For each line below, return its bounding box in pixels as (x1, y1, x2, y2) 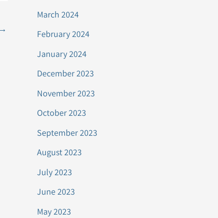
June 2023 (37, 186, 75, 197)
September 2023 (37, 127, 97, 138)
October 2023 (37, 107, 86, 118)
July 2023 (37, 166, 72, 178)
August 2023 (37, 146, 82, 158)
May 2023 (37, 205, 71, 217)
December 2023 (37, 68, 94, 79)
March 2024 (37, 8, 79, 20)
